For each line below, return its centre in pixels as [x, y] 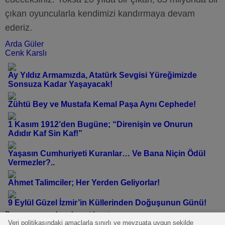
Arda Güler [24, 44]
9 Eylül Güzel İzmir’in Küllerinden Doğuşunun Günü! [107, 203]
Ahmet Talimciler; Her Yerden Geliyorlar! [84, 183]
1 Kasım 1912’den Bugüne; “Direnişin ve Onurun [100, 124]
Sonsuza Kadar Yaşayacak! [62, 84]
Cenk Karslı [26, 53]
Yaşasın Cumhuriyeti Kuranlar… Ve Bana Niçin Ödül [107, 153]
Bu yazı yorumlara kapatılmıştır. [60, 215]
